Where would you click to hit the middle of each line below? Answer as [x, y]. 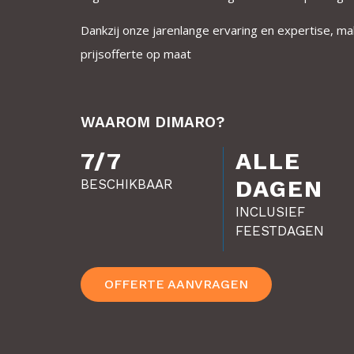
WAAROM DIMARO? [153, 122]
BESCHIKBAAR [127, 184]
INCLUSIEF [270, 212]
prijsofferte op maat [136, 54]
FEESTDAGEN [279, 231]
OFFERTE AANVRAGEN [176, 284]
